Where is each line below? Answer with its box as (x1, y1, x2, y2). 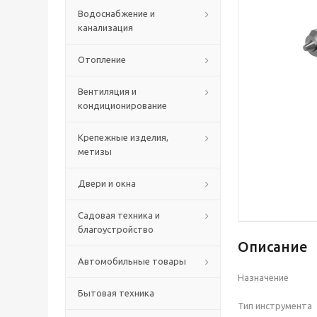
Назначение (238, 272, 291, 282)
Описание (238, 238, 308, 255)
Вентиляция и (78, 86, 137, 96)
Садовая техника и (78, 209, 160, 220)
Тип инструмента (238, 300, 314, 311)
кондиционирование (78, 100, 167, 110)
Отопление (78, 54, 126, 64)
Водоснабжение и (78, 8, 155, 18)
